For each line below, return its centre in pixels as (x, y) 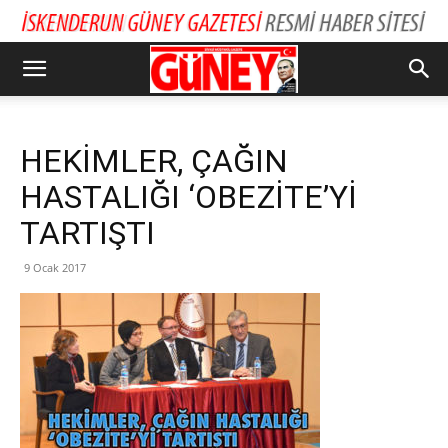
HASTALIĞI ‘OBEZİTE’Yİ (188, 197)
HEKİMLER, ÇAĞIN (154, 161)
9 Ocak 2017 (55, 267)
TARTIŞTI (87, 233)
